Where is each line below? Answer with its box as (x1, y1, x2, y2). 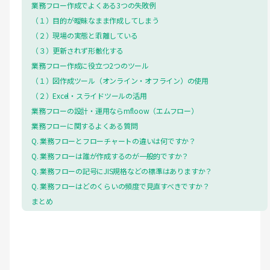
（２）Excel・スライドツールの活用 (31, 90, 147, 101)
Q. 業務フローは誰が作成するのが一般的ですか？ (31, 150, 189, 161)
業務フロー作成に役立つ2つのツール (31, 60, 149, 71)
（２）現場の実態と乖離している (31, 30, 138, 40)
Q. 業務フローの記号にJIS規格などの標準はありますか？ (31, 165, 213, 176)
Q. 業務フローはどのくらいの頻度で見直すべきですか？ (31, 180, 210, 191)
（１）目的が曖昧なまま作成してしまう (31, 14, 159, 25)
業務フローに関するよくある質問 (31, 120, 138, 131)
